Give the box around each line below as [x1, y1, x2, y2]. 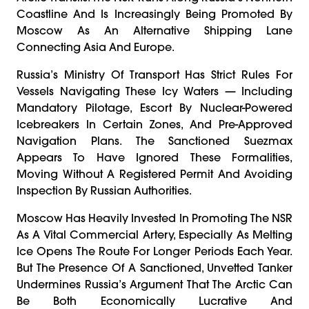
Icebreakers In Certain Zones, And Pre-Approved [17, 117, 292, 131]
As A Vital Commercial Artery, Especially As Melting [17, 227, 292, 241]
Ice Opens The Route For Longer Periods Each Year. [17, 243, 292, 258]
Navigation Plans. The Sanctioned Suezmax [17, 133, 292, 148]
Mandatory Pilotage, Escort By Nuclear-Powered [17, 100, 292, 114]
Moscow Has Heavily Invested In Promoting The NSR [17, 210, 292, 225]
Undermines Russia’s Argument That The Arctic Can [17, 277, 292, 291]
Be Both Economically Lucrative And [17, 293, 292, 308]
